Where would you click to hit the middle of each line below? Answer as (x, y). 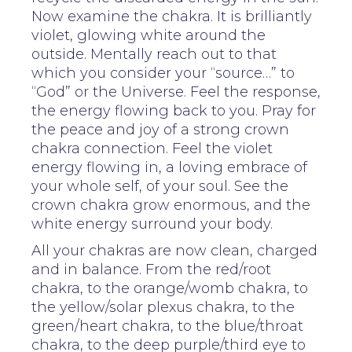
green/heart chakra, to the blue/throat (167, 326)
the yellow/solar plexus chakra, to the (163, 307)
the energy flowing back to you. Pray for (174, 110)
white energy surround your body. (152, 224)
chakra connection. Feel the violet (152, 148)
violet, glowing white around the (148, 35)
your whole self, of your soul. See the (160, 186)
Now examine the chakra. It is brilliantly (172, 16)
